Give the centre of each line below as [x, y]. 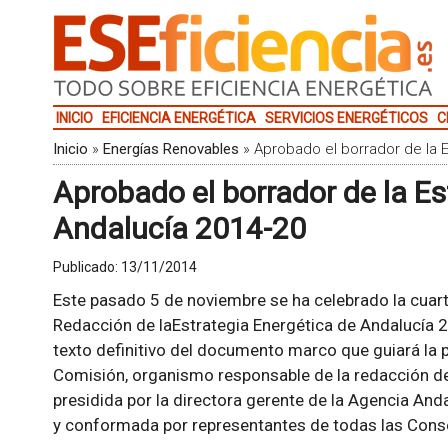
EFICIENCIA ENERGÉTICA [178, 118]
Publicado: [86, 267]
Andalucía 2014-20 [179, 228]
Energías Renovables [170, 149]
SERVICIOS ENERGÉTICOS [346, 118]
